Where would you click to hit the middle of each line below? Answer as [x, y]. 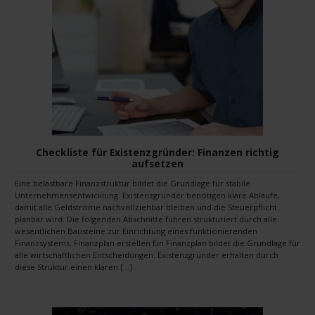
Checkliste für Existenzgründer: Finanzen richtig [157, 152]
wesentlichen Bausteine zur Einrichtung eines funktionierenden [136, 231]
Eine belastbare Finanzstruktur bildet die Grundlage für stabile [133, 183]
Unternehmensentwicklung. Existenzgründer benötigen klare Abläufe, [147, 195]
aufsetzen [157, 163]
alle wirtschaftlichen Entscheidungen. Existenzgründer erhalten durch [147, 255]
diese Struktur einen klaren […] [73, 266]
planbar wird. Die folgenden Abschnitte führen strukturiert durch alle [146, 219]
